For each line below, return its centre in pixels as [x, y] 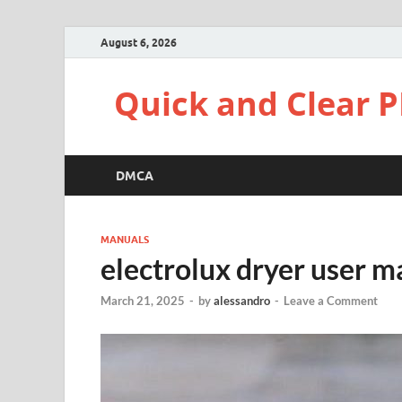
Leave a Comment [331, 301]
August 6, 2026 [139, 42]
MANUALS [125, 240]
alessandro [242, 301]
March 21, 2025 [143, 301]
